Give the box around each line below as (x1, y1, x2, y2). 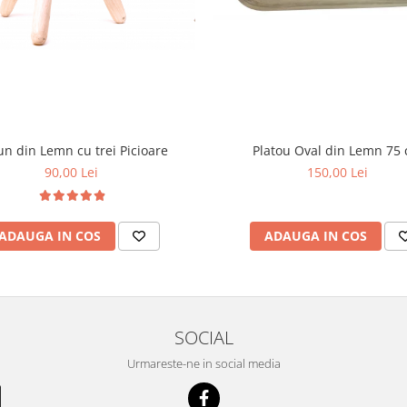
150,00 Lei (307, 164, 368, 182)
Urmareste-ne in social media (126, 355, 281, 372)
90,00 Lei (45, 164, 98, 182)
